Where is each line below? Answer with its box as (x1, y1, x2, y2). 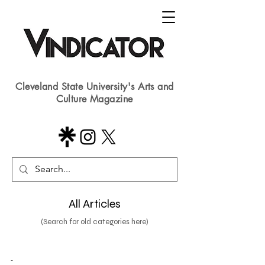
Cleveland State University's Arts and (15, 80, 174, 93)
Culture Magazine (56, 93, 133, 105)
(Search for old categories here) (41, 217, 148, 227)
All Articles (69, 196, 121, 211)
